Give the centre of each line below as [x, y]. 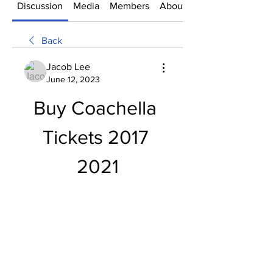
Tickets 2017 [95, 137]
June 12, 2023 [73, 79]
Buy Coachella [95, 108]
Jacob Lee [68, 67]
